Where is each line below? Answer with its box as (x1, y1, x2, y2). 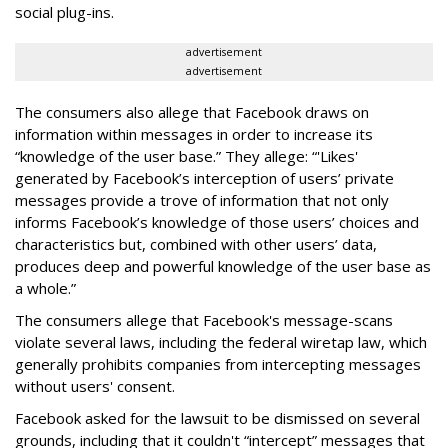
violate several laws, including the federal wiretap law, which (15, 332, 427, 353)
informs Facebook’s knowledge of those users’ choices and (15, 212, 419, 233)
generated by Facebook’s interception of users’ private (15, 168, 394, 189)
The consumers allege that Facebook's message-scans (15, 310, 393, 331)
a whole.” (15, 278, 76, 299)
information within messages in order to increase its (15, 124, 373, 145)
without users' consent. (15, 376, 175, 397)
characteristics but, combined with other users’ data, (15, 234, 377, 255)
